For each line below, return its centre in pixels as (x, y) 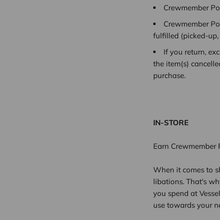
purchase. (169, 75)
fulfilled (167, 36)
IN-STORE (171, 123)
